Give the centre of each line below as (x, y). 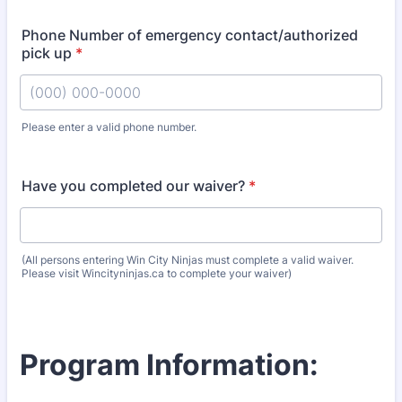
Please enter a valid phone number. (109, 127)
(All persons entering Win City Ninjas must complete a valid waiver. (188, 260)
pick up (47, 53)
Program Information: (169, 365)
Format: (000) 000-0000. (104, 142)
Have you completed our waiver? (133, 186)
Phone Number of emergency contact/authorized (190, 35)
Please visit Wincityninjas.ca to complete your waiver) (157, 273)
